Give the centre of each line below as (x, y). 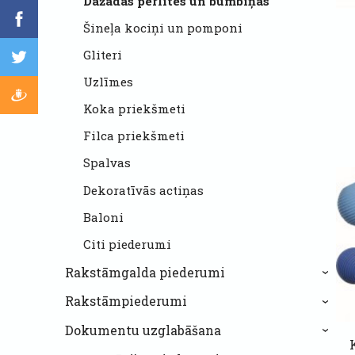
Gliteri (102, 55)
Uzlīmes (108, 82)
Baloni (103, 217)
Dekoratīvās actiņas (143, 190)
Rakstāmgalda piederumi (145, 272)
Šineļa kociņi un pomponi (162, 27)
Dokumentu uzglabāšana (143, 330)
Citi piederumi (127, 244)
